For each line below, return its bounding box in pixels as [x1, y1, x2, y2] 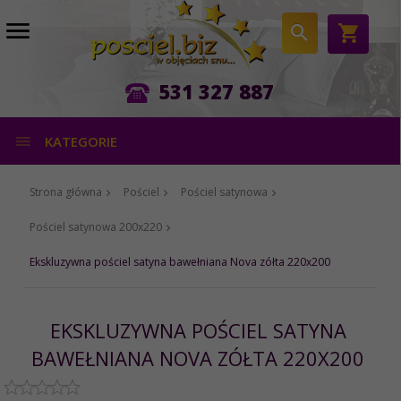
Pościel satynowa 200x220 [30, 219, 162, 235]
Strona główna [30, 184, 102, 200]
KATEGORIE [41, 132, 117, 151]
